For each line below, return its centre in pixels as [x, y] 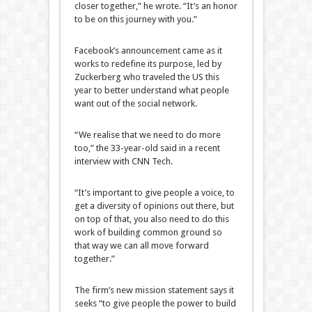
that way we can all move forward [141, 246]
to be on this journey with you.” [135, 19]
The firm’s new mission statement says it [154, 290]
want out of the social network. [135, 104]
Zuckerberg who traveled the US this [147, 77]
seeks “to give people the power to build [155, 304]
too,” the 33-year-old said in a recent [147, 148]
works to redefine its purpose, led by [148, 64]
